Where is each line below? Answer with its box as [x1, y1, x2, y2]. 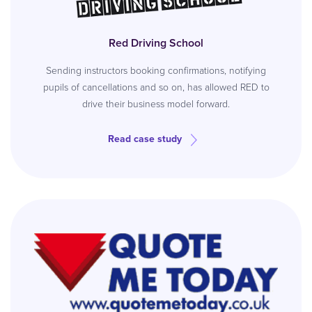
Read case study [108, 132, 182, 146]
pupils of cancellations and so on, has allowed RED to [42, 80, 270, 95]
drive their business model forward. [82, 97, 230, 111]
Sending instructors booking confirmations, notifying [46, 63, 266, 78]
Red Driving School [109, 35, 203, 51]
